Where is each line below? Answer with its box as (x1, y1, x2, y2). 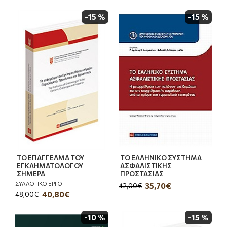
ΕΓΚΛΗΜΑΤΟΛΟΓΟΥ (17, 161, 83, 170)
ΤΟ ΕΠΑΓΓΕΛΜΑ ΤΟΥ (17, 153, 84, 162)
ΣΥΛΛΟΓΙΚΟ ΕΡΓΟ (15, 180, 62, 187)
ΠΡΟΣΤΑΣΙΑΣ (120, 169, 164, 178)
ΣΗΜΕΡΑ (17, 169, 45, 178)
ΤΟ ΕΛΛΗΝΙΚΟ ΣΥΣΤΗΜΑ (120, 153, 202, 162)
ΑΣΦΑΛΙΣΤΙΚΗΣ (120, 161, 172, 170)
